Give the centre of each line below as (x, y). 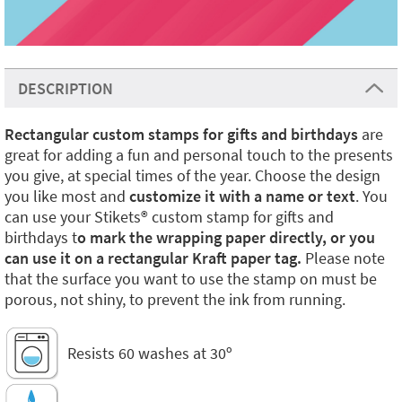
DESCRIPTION (66, 88)
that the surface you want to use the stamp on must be (191, 279)
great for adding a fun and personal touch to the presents (199, 155)
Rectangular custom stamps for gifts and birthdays (181, 134)
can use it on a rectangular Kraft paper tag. (153, 258)
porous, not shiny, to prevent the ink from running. (175, 299)
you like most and (67, 196)
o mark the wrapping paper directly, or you (226, 237)
